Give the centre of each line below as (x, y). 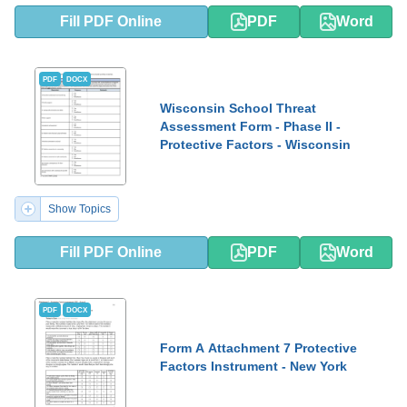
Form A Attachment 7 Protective (258, 348)
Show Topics (79, 209)
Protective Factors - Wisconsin (255, 144)
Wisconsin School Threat (238, 108)
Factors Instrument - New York (253, 366)
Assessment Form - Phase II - (250, 126)
